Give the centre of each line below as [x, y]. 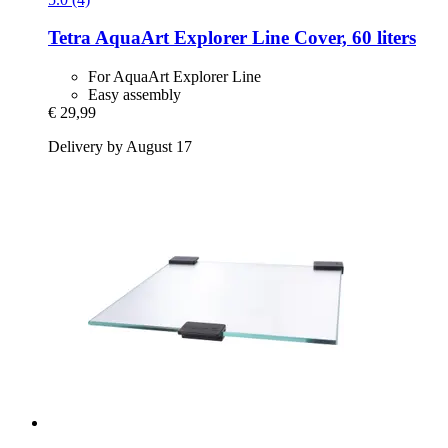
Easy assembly [134, 94]
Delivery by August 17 [120, 146]
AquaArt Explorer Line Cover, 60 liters [253, 38]
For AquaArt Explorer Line [174, 76]
